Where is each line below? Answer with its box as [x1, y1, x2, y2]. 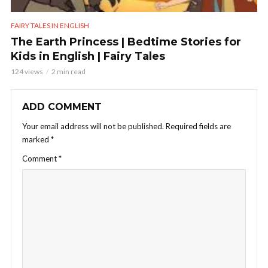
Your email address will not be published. [22, 121, 164, 131]
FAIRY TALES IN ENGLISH [11, 20, 89, 30]
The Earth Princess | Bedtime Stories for [11, 35, 241, 48]
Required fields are [166, 121, 231, 131]
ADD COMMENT [22, 100, 102, 112]
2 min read [51, 66, 86, 76]
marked [22, 134, 51, 144]
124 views [11, 66, 43, 76]
